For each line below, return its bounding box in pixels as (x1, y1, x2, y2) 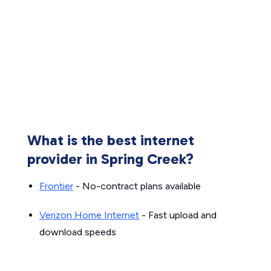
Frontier (39, 180, 73, 192)
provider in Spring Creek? (27, 150, 194, 168)
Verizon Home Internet (39, 209, 139, 221)
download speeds (39, 226, 116, 238)
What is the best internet (27, 131, 194, 149)
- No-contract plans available (73, 180, 201, 192)
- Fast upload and (139, 209, 217, 221)
